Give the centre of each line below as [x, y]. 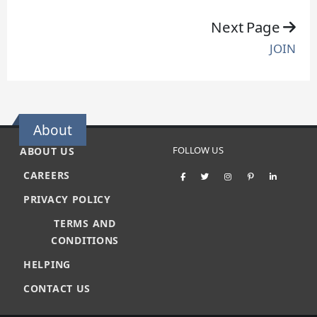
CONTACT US [57, 288]
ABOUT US [47, 151]
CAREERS [47, 175]
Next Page [247, 27]
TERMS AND [85, 223]
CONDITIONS [85, 240]
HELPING [47, 264]
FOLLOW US [198, 150]
